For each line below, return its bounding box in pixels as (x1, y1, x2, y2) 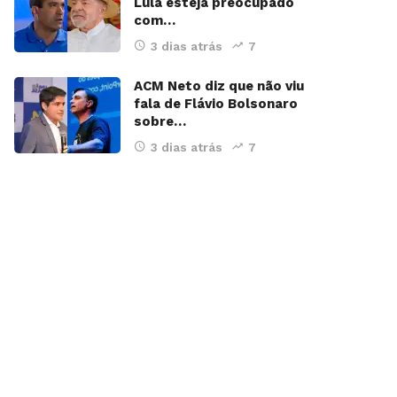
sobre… (134, 113, 186, 130)
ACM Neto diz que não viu (134, 78, 304, 95)
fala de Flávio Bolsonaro (134, 96, 298, 113)
